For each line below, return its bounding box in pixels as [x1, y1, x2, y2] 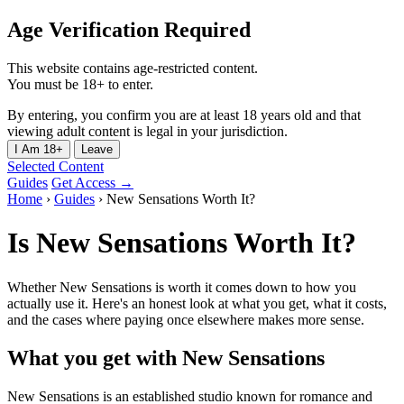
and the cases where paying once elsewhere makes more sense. [7, 311, 364, 327]
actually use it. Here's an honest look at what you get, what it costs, [7, 295, 387, 311]
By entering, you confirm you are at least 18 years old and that [7, 106, 361, 123]
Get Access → [51, 174, 133, 190]
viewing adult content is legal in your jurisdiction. [7, 123, 288, 139]
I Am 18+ [14, 142, 63, 156]
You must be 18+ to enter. [7, 76, 153, 92]
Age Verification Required [7, 17, 251, 41]
